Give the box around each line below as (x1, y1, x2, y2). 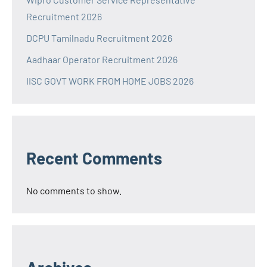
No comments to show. (26, 184, 122, 196)
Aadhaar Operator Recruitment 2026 (26, 53, 178, 65)
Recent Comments (26, 147, 162, 168)
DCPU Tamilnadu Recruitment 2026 (26, 32, 172, 44)
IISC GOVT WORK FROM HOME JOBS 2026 (26, 74, 194, 86)
